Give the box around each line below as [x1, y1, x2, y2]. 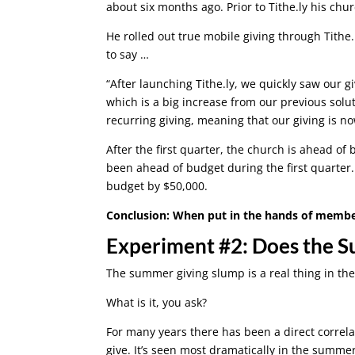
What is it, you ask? [106, 294, 208, 310]
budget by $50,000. [106, 177, 208, 193]
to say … [106, 46, 150, 62]
